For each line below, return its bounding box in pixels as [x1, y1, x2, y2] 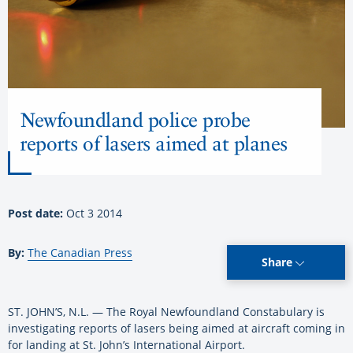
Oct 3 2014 [66, 206, 122, 221]
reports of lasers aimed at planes [20, 132, 288, 156]
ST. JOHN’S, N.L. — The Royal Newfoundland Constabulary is [8, 304, 325, 320]
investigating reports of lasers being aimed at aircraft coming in [8, 321, 345, 336]
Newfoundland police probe [20, 108, 251, 132]
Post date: [8, 206, 66, 221]
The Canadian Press [28, 245, 132, 261]
